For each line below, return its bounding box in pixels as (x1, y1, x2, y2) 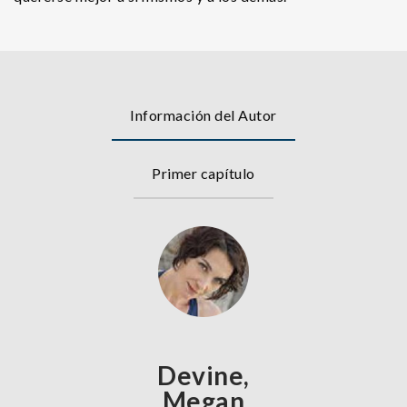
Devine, (157, 360, 250, 391)
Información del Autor (130, 106, 277, 124)
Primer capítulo (152, 164, 255, 182)
